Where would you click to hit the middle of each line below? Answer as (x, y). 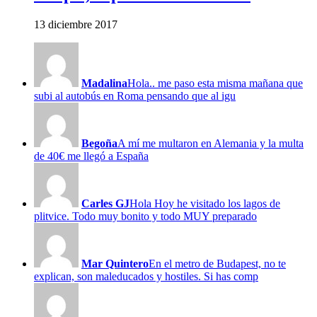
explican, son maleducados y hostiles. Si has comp (146, 276)
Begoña (99, 143)
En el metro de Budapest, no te (217, 263)
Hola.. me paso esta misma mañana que (215, 83)
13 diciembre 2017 (76, 24)
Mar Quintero (115, 263)
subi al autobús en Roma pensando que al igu (135, 96)
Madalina (104, 83)
